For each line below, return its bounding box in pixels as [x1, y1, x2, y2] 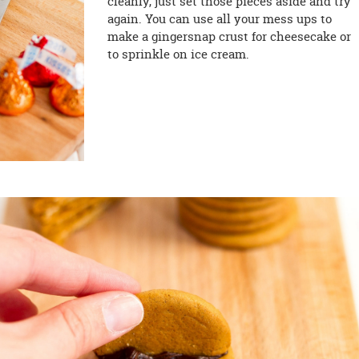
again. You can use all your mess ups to [107, 10, 333, 27]
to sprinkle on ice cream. [107, 45, 250, 63]
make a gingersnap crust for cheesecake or [107, 27, 352, 45]
